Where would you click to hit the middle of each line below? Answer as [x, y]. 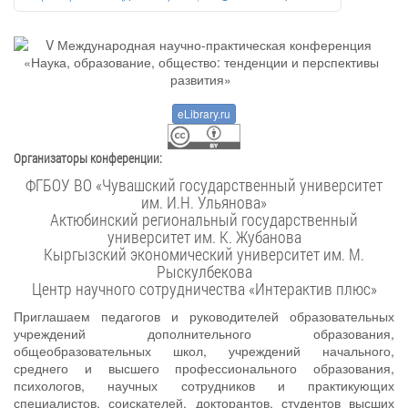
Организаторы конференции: [88, 158]
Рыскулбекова [204, 271]
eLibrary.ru [204, 113]
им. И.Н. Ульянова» [204, 202]
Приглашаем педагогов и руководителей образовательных [204, 316]
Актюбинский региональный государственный [204, 219]
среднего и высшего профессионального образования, [204, 368]
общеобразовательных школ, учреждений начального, [204, 351]
